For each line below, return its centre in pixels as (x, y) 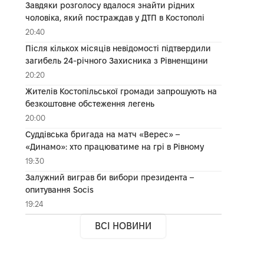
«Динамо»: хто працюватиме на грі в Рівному (114, 146)
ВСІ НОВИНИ (123, 226)
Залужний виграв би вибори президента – (110, 177)
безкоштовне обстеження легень (90, 103)
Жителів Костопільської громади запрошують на (121, 91)
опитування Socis (59, 189)
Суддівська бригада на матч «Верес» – (103, 134)
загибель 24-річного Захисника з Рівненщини (116, 60)
